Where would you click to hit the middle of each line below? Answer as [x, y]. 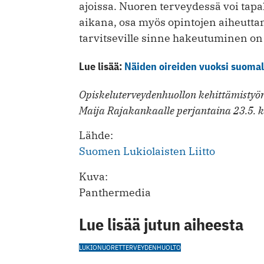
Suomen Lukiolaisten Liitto [147, 151]
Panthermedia [115, 193]
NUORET [110, 247]
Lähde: [96, 136]
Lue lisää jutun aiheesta [161, 225]
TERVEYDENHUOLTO [151, 247]
